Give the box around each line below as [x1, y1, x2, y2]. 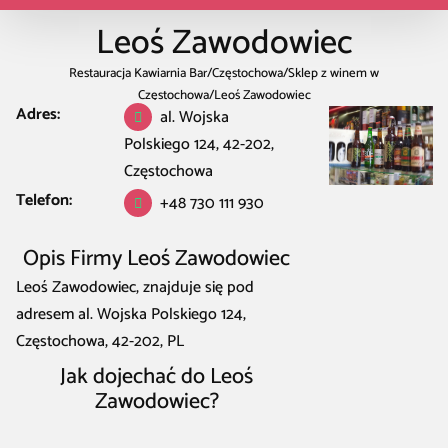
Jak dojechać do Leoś [60, 358, 254, 395]
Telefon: [16, 187, 72, 214]
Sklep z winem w [288, 62, 379, 84]
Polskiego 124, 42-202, [124, 131, 274, 159]
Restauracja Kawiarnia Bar [69, 62, 207, 84]
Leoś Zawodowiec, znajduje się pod [16, 274, 254, 301]
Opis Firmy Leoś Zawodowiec [23, 240, 290, 277]
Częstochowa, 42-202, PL [16, 328, 184, 355]
